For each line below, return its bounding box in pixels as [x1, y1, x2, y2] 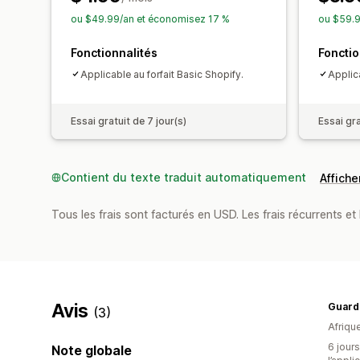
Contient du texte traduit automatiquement [61, 170, 306, 184]
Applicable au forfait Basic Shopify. [80, 67, 243, 80]
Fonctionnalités [71, 45, 157, 59]
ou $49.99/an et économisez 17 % [71, 12, 230, 25]
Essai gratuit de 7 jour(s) [71, 114, 186, 127]
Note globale [51, 342, 132, 358]
